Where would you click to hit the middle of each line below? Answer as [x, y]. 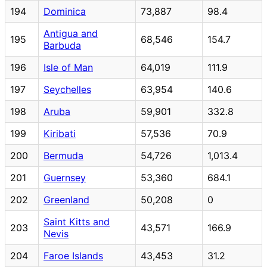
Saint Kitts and [77, 221]
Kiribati [60, 133]
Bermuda [63, 155]
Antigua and [71, 33]
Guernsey [65, 177]
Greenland [66, 199]
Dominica [65, 11]
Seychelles [67, 89]
